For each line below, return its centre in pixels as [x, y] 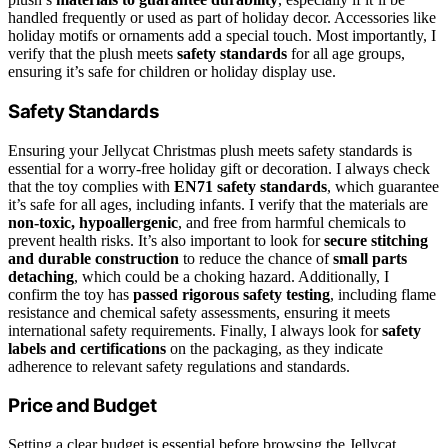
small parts [370, 258]
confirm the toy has [70, 294]
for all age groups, [346, 54]
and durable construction [93, 258]
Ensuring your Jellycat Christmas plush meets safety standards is [210, 150]
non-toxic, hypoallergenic [93, 222]
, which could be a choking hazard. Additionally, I [231, 276]
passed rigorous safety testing [231, 294]
